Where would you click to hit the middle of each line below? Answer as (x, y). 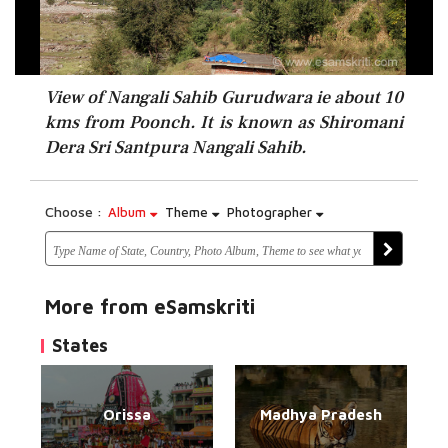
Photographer (271, 212)
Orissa (127, 414)
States (80, 345)
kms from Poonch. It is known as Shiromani (224, 122)
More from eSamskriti (150, 306)
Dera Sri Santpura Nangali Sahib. (175, 147)
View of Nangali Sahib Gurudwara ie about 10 (224, 97)
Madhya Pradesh (321, 414)
